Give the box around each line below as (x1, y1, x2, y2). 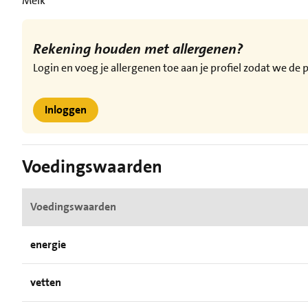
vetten (30, 275, 61, 289)
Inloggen (45, 102, 87, 117)
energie (30, 237, 66, 252)
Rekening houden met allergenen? (33, 40, 246, 58)
